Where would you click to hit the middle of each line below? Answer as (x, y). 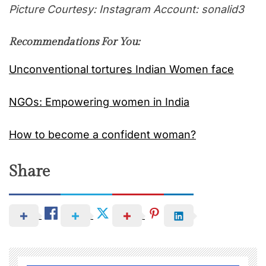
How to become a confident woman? (102, 135)
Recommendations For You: (74, 42)
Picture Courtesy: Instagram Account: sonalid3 (126, 9)
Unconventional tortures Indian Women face (121, 69)
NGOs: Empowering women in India (99, 102)
